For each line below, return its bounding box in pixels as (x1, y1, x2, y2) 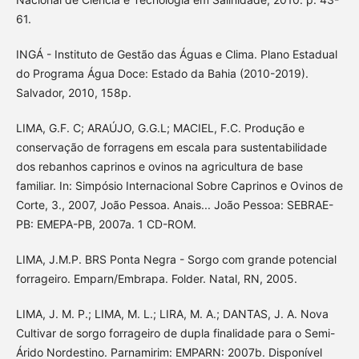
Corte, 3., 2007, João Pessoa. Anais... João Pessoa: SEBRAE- (15, 198, 333, 212)
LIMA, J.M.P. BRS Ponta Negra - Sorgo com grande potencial (15, 252, 337, 267)
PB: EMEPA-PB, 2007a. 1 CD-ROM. (15, 217, 196, 232)
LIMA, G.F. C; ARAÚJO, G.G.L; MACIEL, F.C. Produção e (15, 121, 305, 135)
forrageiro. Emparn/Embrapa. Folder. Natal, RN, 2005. (15, 272, 297, 286)
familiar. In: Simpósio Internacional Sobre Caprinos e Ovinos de (15, 179, 343, 193)
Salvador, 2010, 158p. (15, 86, 131, 100)
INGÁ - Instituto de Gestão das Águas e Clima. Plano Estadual (15, 47, 337, 62)
